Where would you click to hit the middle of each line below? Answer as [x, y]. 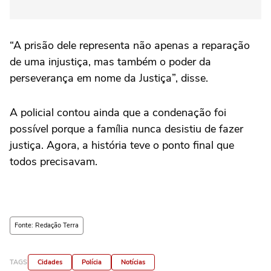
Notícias [133, 263]
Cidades [50, 263]
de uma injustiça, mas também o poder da [110, 62]
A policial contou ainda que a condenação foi [118, 113]
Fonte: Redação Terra [47, 226]
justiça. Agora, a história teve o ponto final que [122, 145]
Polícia [92, 263]
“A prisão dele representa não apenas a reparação [130, 46]
